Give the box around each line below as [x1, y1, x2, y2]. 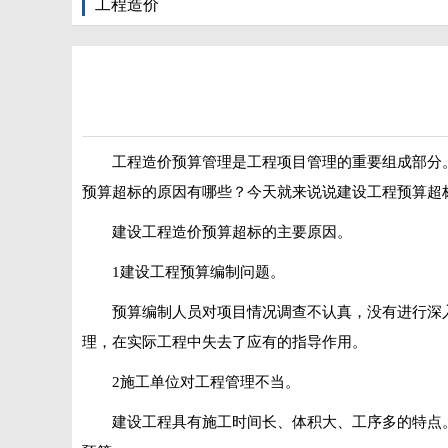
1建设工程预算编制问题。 [112, 264, 285, 280]
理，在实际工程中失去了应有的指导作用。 [82, 334, 367, 350]
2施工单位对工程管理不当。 [112, 374, 300, 390]
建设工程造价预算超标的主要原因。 [112, 224, 352, 240]
